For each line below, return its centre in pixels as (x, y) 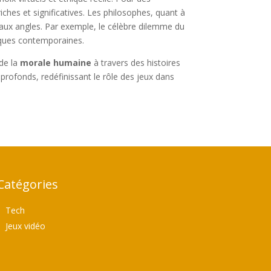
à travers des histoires (136, 63)
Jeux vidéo (25, 226)
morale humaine (56, 63)
